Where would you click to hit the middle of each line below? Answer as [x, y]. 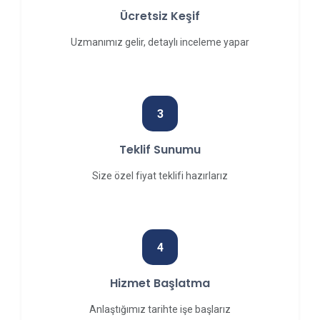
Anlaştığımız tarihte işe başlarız [160, 309]
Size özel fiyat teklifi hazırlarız [160, 176]
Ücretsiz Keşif [160, 16]
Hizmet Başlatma [160, 283]
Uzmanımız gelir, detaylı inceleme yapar [160, 42]
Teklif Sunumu [160, 150]
